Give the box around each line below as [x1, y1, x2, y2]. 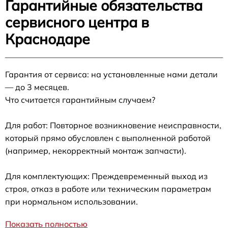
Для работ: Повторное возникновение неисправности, [5, 120, 221, 130]
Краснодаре [5, 30, 90, 48]
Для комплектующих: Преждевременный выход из [5, 171, 208, 181]
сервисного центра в [5, 13, 149, 31]
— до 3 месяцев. [5, 82, 69, 92]
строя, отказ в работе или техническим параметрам [5, 184, 211, 194]
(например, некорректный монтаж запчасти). [5, 146, 186, 156]
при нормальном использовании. [5, 196, 138, 207]
